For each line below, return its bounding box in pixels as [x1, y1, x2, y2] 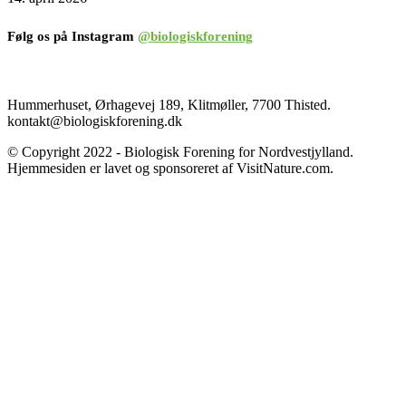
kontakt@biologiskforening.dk [7, 112, 182, 129]
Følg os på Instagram [7, 28, 138, 43]
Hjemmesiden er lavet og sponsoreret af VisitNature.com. [7, 159, 333, 176]
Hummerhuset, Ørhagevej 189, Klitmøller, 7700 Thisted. [7, 96, 331, 112]
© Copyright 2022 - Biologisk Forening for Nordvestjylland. [7, 143, 353, 159]
